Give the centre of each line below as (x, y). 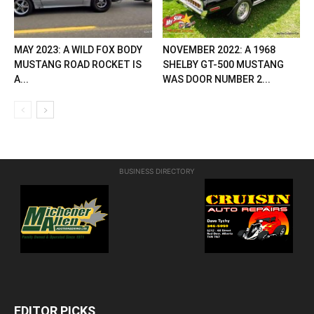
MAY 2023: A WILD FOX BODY (78, 50)
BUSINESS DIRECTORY (157, 171)
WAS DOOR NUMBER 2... (216, 79)
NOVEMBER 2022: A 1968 (219, 50)
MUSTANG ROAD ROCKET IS (78, 64)
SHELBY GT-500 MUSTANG (223, 64)
